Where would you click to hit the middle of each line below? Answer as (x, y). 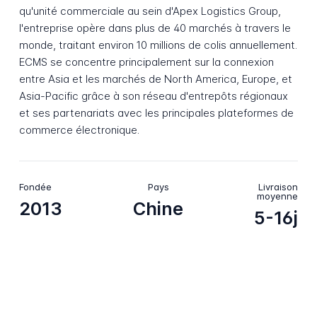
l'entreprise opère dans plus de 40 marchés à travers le (155, 28)
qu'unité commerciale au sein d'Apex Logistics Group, (150, 11)
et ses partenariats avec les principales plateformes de (156, 113)
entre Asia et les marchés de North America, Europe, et (155, 79)
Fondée (35, 186)
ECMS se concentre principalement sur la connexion (146, 62)
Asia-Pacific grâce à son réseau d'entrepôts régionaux (153, 96)
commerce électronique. (79, 130)
